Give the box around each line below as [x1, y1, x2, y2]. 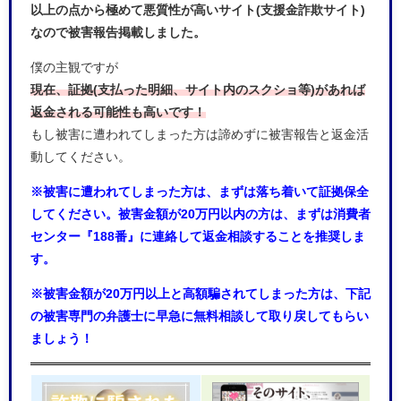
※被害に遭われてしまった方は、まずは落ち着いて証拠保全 [30, 184, 369, 198]
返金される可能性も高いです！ [30, 105, 206, 118]
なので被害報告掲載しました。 [30, 25, 206, 38]
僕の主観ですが [30, 60, 118, 73]
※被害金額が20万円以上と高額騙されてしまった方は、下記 [30, 286, 371, 300]
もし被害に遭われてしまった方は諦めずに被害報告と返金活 [30, 127, 369, 141]
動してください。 [30, 149, 131, 163]
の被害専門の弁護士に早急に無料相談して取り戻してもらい [30, 309, 369, 322]
